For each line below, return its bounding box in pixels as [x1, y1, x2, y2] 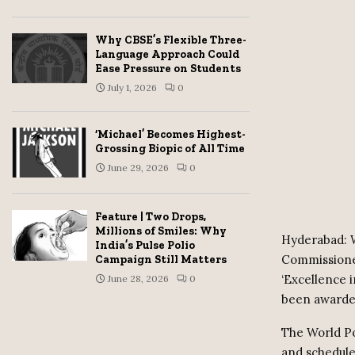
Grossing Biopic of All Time [95, 142, 245, 155]
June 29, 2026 [108, 162, 169, 174]
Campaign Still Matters [95, 253, 227, 267]
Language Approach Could [95, 48, 239, 61]
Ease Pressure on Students [95, 62, 241, 75]
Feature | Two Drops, [95, 210, 206, 224]
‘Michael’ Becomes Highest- [95, 128, 246, 141]
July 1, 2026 [108, 82, 157, 94]
